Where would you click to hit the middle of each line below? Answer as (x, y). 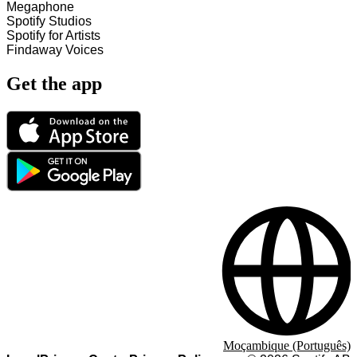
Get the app (54, 84)
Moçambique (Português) (287, 345)
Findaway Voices (55, 50)
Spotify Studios (49, 22)
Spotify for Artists (53, 36)
